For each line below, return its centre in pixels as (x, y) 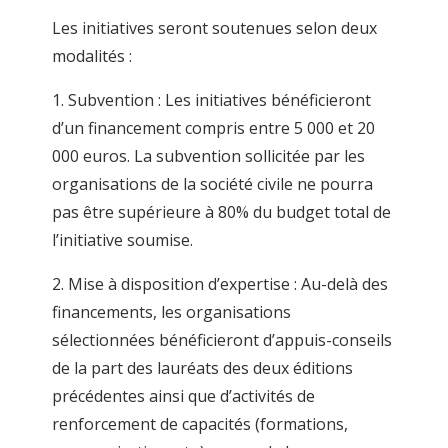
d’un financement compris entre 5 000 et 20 (213, 127)
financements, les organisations (171, 311)
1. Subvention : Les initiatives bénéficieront (211, 99)
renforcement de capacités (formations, (199, 423)
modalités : (91, 55)
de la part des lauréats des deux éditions (202, 367)
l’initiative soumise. (122, 239)
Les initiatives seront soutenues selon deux (214, 27)
